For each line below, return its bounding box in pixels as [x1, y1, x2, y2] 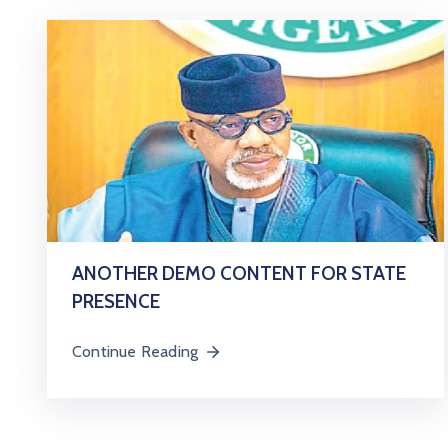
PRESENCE [72, 290, 160, 313]
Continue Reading [72, 342, 199, 361]
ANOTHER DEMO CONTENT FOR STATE [72, 262, 406, 285]
